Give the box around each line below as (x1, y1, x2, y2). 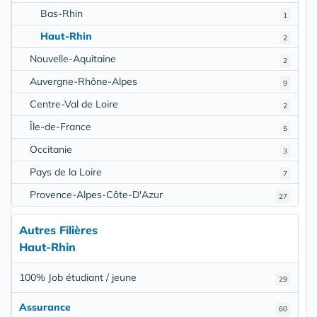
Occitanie (30, 142, 72, 156)
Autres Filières (19, 222, 98, 237)
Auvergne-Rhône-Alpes (30, 74, 137, 88)
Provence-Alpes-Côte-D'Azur (30, 188, 163, 201)
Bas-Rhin (40, 6, 83, 20)
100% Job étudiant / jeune (19, 270, 137, 284)
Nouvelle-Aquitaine (30, 52, 116, 65)
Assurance (19, 300, 71, 313)
